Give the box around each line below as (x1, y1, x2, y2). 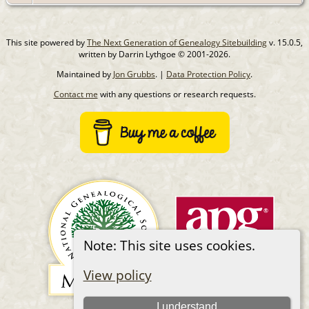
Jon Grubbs (113, 68, 155, 80)
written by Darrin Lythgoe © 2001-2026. (79, 48, 230, 60)
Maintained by (57, 68, 113, 80)
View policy (83, 266, 152, 284)
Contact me (53, 88, 98, 100)
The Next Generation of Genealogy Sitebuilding (87, 36, 267, 48)
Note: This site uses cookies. (83, 236, 255, 254)
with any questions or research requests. (97, 88, 256, 100)
